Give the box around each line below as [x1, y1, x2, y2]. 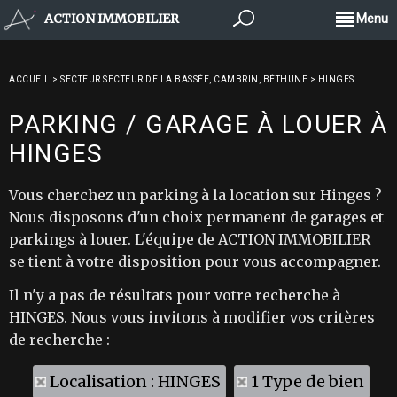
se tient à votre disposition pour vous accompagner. [9, 253, 381, 270]
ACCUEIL [9, 74, 51, 84]
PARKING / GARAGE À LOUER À [9, 110, 387, 139]
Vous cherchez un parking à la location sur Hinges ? [9, 186, 382, 204]
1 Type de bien [250, 371, 364, 392]
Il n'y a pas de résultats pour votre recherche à [9, 286, 340, 304]
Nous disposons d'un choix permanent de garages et [9, 208, 384, 226]
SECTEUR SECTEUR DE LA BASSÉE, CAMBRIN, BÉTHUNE [60, 74, 307, 84]
